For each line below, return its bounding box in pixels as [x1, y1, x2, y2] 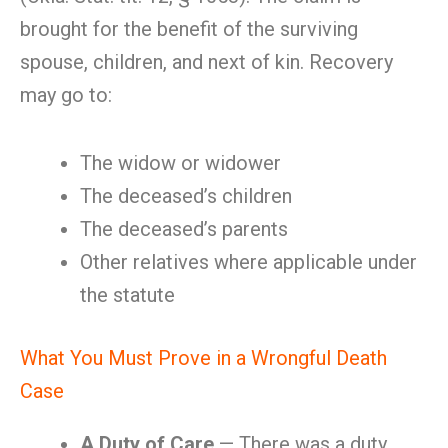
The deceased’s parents [80, 217, 288, 241]
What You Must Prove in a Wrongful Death [20, 346, 387, 370]
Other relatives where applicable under [80, 250, 417, 274]
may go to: [20, 83, 112, 107]
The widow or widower [80, 151, 281, 175]
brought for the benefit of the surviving [20, 17, 358, 41]
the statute [80, 283, 175, 307]
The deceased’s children [80, 184, 292, 208]
